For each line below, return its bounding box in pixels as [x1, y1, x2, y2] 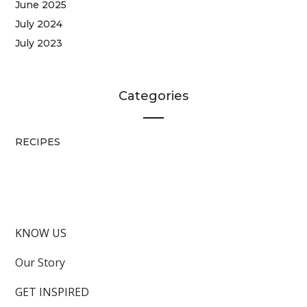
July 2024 [15, 18, 63, 30]
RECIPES [15, 136, 61, 148]
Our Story [15, 255, 66, 270]
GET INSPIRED [15, 284, 90, 299]
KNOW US [15, 225, 67, 241]
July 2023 [15, 37, 63, 49]
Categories [119, 88, 188, 103]
